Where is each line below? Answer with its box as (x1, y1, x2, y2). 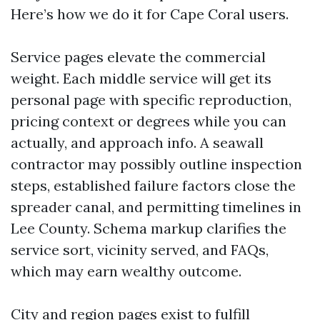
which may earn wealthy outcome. (11, 262, 241, 280)
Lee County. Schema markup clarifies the (11, 219, 286, 237)
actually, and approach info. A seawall (11, 134, 264, 151)
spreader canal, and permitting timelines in (11, 198, 301, 216)
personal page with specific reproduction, (11, 91, 291, 109)
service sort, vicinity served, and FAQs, (11, 241, 269, 259)
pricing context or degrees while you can (11, 112, 286, 130)
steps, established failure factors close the (11, 176, 296, 194)
